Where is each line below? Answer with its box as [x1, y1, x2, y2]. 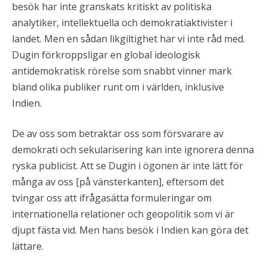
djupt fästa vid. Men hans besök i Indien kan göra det [12, 223, 249, 237]
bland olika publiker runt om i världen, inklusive [12, 80, 224, 94]
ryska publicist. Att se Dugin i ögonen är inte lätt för [12, 159, 243, 172]
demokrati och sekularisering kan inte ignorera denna [12, 143, 254, 156]
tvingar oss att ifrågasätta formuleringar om [12, 191, 212, 204]
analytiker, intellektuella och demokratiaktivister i [12, 16, 232, 29]
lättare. [12, 240, 44, 253]
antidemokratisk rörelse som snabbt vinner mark [12, 64, 232, 77]
